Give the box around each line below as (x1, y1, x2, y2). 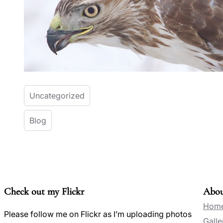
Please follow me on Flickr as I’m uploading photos (4, 209, 192, 219)
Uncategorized (29, 91, 85, 101)
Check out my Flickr (4, 186, 84, 198)
